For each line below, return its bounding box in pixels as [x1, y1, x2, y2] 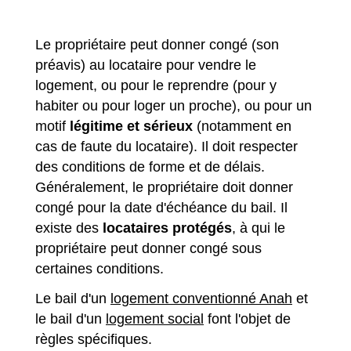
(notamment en [193, 118, 291, 135]
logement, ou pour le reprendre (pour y [35, 78, 277, 94]
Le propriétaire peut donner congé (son [35, 37, 279, 53]
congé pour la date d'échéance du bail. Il [35, 200, 288, 216]
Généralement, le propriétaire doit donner [35, 179, 293, 196]
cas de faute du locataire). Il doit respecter [35, 139, 298, 155]
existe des [35, 220, 103, 237]
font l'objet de [204, 311, 291, 327]
